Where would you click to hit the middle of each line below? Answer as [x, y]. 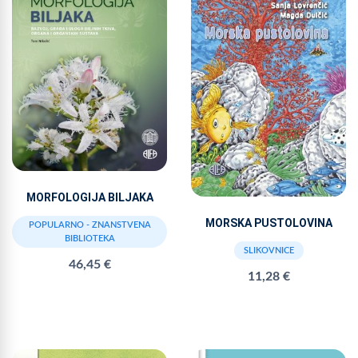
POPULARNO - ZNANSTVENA [89, 225]
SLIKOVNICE [268, 251]
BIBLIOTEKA [89, 239]
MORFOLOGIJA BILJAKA [89, 198]
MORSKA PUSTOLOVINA [268, 223]
